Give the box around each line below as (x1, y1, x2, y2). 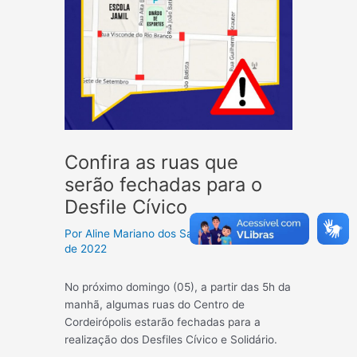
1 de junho (226, 227, 278, 241)
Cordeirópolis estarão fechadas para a (65, 316, 261, 329)
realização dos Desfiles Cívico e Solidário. (65, 333, 278, 347)
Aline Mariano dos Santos (85, 227, 219, 241)
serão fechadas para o (65, 173, 263, 197)
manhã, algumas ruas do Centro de (65, 298, 245, 312)
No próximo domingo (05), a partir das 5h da (65, 280, 292, 294)
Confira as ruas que (65, 151, 239, 175)
